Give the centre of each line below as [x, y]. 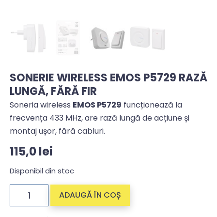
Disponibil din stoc [42, 171]
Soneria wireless [41, 105]
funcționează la [152, 105]
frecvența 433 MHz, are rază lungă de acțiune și [100, 118]
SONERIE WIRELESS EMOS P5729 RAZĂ [108, 78]
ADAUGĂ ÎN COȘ [90, 195]
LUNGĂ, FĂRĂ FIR [53, 92]
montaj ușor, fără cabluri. [57, 131]
